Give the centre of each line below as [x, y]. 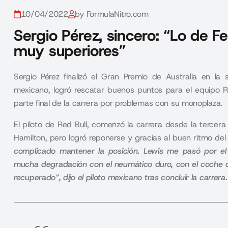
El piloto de [36, 124]
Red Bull [72, 124]
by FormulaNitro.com [112, 14]
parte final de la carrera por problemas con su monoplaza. [118, 103]
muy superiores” [70, 51]
